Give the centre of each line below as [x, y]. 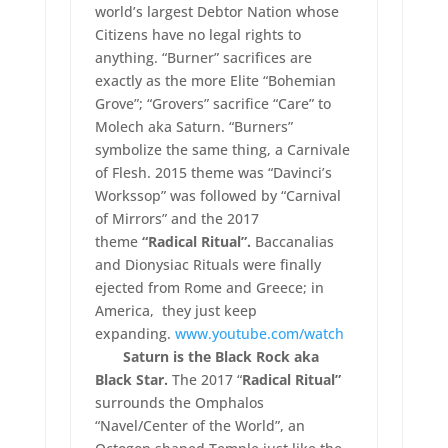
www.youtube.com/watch [259, 334]
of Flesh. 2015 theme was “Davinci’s [213, 173]
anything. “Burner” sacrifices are [203, 58]
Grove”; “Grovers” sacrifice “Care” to [212, 104]
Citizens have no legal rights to [197, 35]
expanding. [134, 334]
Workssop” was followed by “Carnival [217, 196]
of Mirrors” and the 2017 [176, 219]
